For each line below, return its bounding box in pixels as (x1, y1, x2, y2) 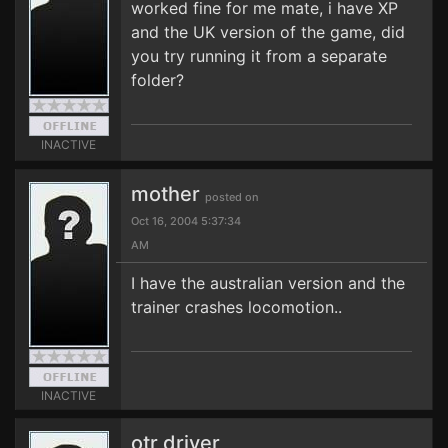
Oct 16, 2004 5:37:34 (131, 214, 241, 228)
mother (131, 182, 205, 206)
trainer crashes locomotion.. (131, 297, 342, 317)
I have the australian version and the (131, 273, 405, 293)
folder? (131, 70, 184, 90)
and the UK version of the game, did (131, 22, 405, 42)
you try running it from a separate (131, 46, 387, 66)
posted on (205, 190, 259, 204)
